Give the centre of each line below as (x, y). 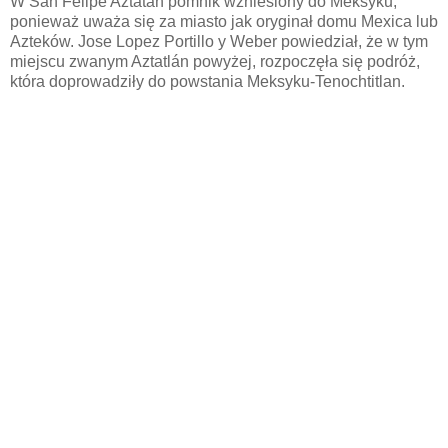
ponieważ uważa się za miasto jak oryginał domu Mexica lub (224, 22)
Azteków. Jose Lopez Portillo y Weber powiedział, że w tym (219, 42)
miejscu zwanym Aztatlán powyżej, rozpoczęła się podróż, (215, 62)
